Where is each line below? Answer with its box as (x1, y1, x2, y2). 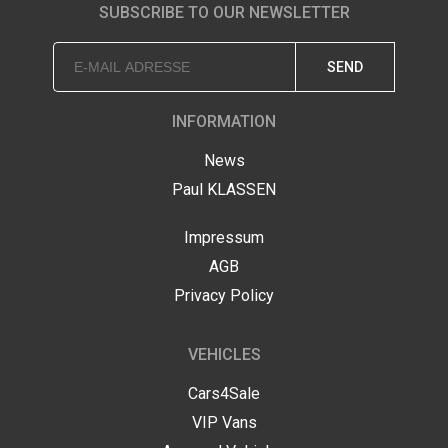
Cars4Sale (188, 384, 260, 404)
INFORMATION (172, 112, 276, 132)
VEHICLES (187, 345, 261, 365)
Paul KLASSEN (172, 180, 276, 200)
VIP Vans (191, 413, 257, 433)
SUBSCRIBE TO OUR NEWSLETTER (98, 3, 350, 23)
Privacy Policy (174, 286, 274, 306)
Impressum (184, 228, 264, 248)
